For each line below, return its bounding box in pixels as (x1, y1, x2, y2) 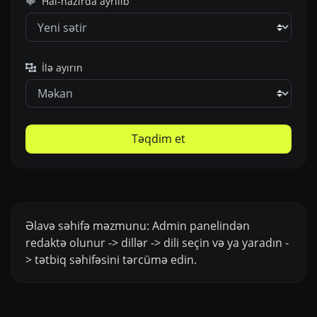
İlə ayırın (39, 60, 83, 74)
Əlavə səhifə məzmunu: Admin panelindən (25, 217, 250, 234)
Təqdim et (132, 131, 185, 147)
